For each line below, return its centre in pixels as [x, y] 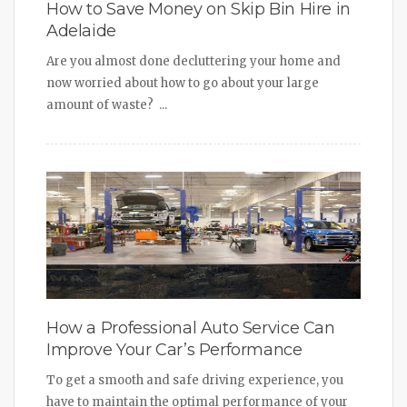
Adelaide [81, 30]
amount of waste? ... [107, 104]
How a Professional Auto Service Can [191, 328]
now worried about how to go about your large [183, 83]
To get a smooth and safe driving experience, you [195, 380]
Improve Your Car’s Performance [174, 349]
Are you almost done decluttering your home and [194, 61]
